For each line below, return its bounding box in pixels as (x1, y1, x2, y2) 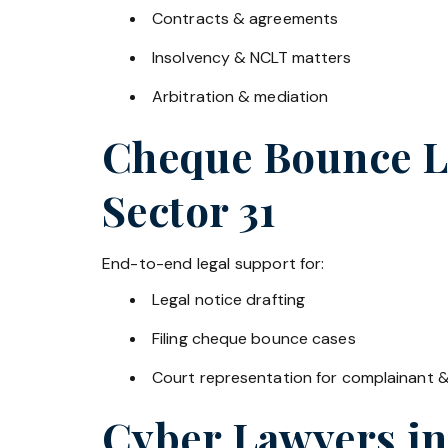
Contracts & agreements (152, 7, 339, 29)
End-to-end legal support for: (102, 252, 325, 274)
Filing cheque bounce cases (152, 328, 356, 350)
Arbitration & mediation (152, 85, 329, 107)
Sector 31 (102, 181, 277, 238)
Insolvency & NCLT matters (152, 46, 352, 68)
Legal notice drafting (152, 289, 306, 311)
